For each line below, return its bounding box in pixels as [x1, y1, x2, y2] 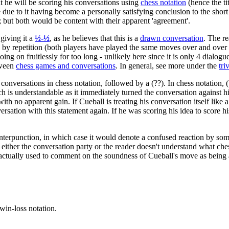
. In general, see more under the [116, 61, 219, 70]
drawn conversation [140, 33, 203, 42]
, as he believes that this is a [50, 33, 140, 42]
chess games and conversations [16, 61, 116, 70]
